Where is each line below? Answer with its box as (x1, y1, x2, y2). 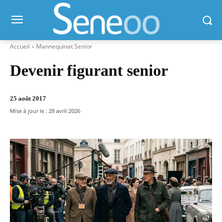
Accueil (10, 42, 30, 51)
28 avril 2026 (49, 107, 80, 114)
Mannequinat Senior (36, 42, 92, 51)
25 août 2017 (10, 95, 46, 103)
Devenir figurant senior (10, 61, 168, 79)
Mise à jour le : (10, 107, 47, 114)
